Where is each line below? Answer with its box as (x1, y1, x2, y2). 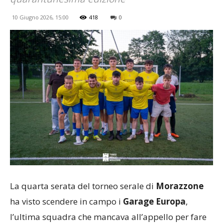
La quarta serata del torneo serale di (10, 180, 156, 192)
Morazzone (156, 180, 204, 192)
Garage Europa (123, 195, 186, 207)
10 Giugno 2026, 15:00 (12, 13, 69, 21)
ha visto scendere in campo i (10, 195, 123, 207)
